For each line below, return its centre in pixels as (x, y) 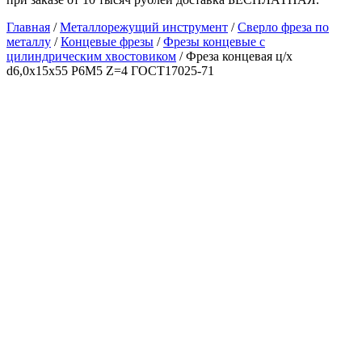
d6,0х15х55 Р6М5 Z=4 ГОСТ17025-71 (110, 71)
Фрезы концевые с (214, 42)
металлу (29, 42)
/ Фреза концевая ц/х (234, 56)
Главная (28, 27)
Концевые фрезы (107, 42)
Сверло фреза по (283, 27)
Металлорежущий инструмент (144, 27)
